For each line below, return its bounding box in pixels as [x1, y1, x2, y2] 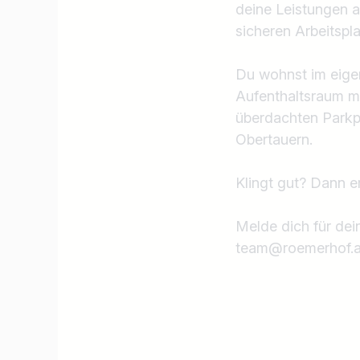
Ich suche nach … [249, 247, 354, 264]
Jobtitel [249, 219, 292, 235]
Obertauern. [235, 130, 313, 148]
